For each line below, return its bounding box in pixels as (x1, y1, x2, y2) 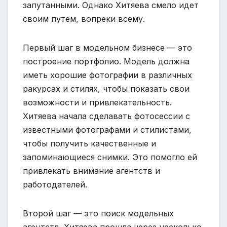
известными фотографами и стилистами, (23, 124, 192, 135)
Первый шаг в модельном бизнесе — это (23, 42, 192, 53)
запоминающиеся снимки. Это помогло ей (23, 152, 197, 162)
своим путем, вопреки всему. (23, 13, 145, 24)
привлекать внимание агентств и (23, 165, 160, 176)
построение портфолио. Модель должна (23, 56, 190, 66)
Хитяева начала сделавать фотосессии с (23, 110, 190, 121)
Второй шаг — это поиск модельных (23, 208, 174, 218)
